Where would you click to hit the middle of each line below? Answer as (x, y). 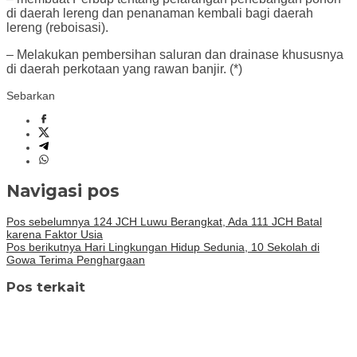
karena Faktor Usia (55, 234)
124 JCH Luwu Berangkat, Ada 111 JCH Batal (206, 221)
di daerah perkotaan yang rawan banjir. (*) (124, 69)
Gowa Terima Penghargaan (76, 259)
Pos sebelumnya (48, 221)
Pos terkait (46, 287)
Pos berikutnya (44, 247)
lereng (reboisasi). (57, 27)
